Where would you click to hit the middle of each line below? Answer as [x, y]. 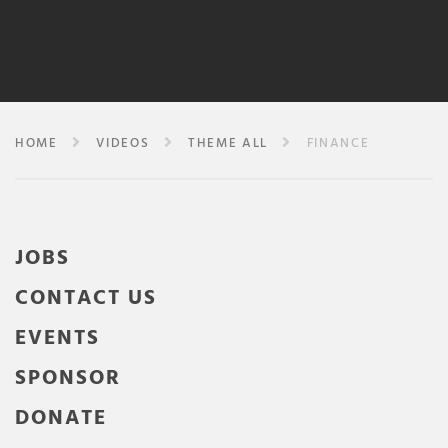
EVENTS [57, 339]
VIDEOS [123, 144]
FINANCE [333, 144]
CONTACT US [86, 299]
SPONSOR [68, 379]
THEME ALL [228, 144]
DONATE [61, 419]
